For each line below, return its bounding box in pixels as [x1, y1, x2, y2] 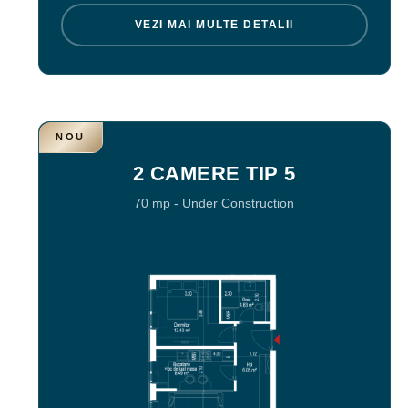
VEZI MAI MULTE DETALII [134, 18, 294, 32]
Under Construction [182, 196, 295, 210]
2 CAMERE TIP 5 [132, 161, 296, 185]
